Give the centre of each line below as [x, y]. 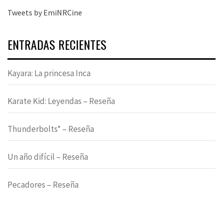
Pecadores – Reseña [43, 185]
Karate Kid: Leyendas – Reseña [61, 101]
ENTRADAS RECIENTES [57, 45]
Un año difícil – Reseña [48, 157]
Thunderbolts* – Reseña [51, 129]
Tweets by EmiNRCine [45, 13]
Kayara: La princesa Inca [49, 73]
